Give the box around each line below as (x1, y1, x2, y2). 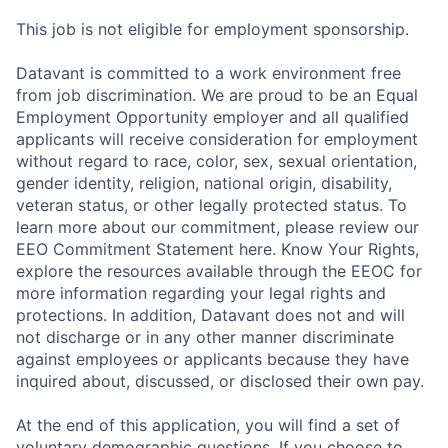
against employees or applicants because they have (16, 348, 409, 369)
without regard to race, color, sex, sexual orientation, (16, 150, 417, 171)
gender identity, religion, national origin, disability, (16, 172, 392, 193)
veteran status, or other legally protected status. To (16, 194, 407, 215)
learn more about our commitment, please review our (16, 216, 419, 237)
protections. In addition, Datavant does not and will (16, 304, 405, 325)
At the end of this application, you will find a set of (16, 414, 400, 435)
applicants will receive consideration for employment (16, 128, 418, 149)
